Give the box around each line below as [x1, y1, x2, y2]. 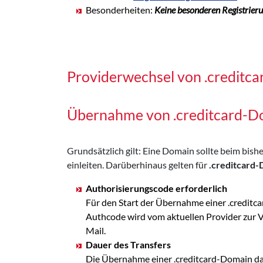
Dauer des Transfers [86, 238, 171, 250]
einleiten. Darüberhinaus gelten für [67, 159, 209, 170]
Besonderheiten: [86, 4, 154, 15]
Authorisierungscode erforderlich [86, 182, 227, 194]
